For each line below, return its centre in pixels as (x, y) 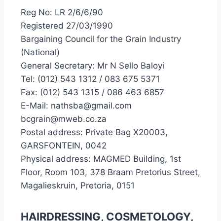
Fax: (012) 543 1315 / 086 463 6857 (92, 92)
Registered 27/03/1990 (67, 26)
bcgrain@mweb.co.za (64, 119)
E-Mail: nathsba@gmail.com (76, 106)
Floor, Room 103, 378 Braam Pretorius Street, (110, 172)
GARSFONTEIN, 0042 (64, 146)
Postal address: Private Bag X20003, (94, 132)
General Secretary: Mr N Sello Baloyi (92, 66)
